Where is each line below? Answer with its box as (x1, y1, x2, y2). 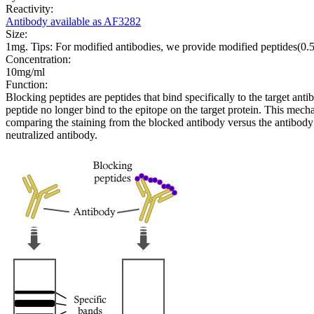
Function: (6, 78, 48, 91)
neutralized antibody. (6, 129, 97, 142)
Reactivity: (6, 3, 53, 15)
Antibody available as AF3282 (6, 15, 141, 28)
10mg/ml (6, 66, 45, 78)
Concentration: (6, 53, 71, 66)
